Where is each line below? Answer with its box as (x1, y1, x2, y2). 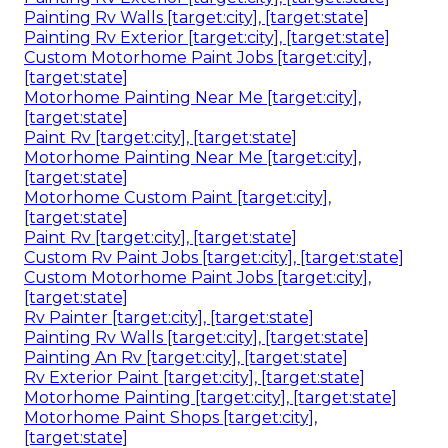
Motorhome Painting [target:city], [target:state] (24, 387, 397, 407)
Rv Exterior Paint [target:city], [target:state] (24, 367, 365, 387)
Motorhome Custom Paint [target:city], (24, 187, 331, 207)
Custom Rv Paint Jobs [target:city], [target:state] (24, 247, 404, 267)
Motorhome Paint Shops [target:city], (24, 407, 317, 427)
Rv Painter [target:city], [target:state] (24, 307, 314, 327)
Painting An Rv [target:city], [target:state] (24, 347, 348, 367)
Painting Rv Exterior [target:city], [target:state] (24, 27, 390, 47)
